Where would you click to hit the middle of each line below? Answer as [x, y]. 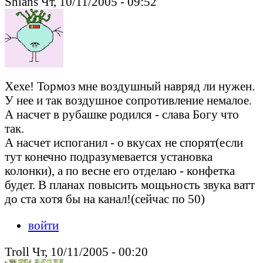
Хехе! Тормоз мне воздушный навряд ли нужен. [130, 86]
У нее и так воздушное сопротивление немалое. [128, 100]
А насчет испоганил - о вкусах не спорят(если [124, 143]
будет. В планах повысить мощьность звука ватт [130, 185]
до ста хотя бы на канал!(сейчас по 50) [105, 199]
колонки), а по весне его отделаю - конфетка [120, 171]
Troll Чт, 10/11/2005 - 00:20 [76, 252]
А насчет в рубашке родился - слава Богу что [122, 114]
